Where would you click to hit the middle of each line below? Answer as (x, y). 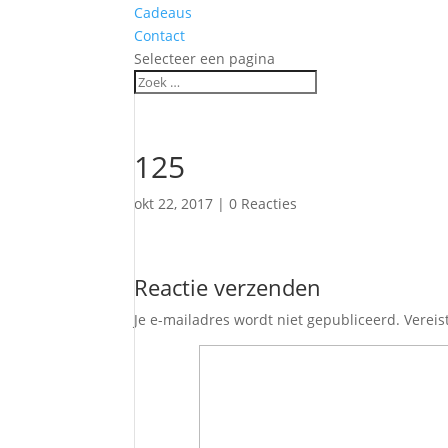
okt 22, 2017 (174, 203)
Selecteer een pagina (205, 58)
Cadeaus (163, 12)
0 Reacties (263, 203)
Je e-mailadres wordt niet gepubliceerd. (267, 319)
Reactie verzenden (228, 287)
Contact (160, 35)
